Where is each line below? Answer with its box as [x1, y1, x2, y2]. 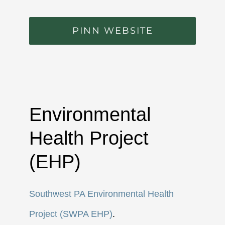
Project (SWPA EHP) [29, 209, 113, 219]
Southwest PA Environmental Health [29, 189, 174, 199]
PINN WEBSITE [72, 25, 153, 36]
